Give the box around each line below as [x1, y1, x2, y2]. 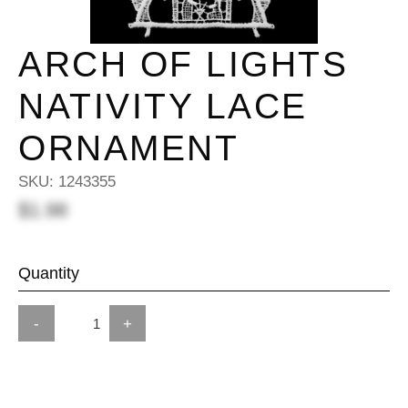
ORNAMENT [18, 128, 239, 168]
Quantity [18, 264, 79, 282]
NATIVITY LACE [18, 87, 308, 126]
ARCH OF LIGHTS [18, 45, 348, 84]
